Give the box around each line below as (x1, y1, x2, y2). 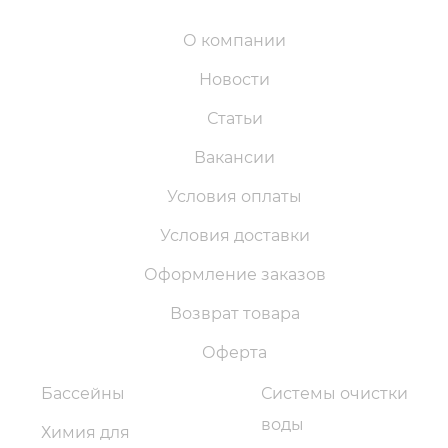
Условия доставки (159, 226, 310, 245)
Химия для (41, 423, 130, 442)
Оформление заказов (143, 265, 326, 284)
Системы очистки (261, 384, 408, 403)
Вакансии (194, 148, 275, 167)
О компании (183, 31, 286, 50)
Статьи (206, 109, 263, 128)
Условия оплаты (167, 187, 302, 206)
